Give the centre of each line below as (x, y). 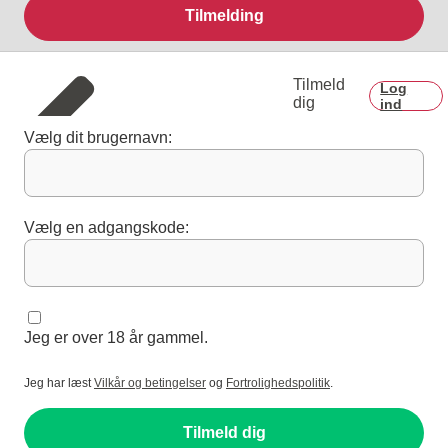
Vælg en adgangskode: (106, 228)
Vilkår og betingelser (150, 383)
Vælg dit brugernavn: (98, 138)
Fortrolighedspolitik (278, 383)
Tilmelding (224, 16)
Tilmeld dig (224, 433)
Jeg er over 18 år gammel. (116, 338)
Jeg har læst (59, 383)
